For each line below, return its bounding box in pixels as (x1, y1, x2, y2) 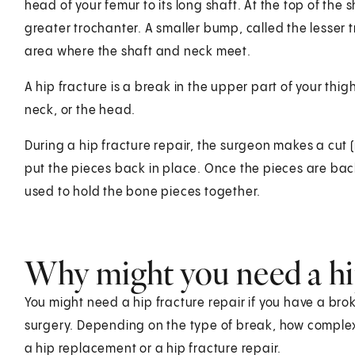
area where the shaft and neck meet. (24, 44, 251, 59)
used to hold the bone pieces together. (24, 185, 261, 199)
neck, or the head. (24, 103, 136, 117)
